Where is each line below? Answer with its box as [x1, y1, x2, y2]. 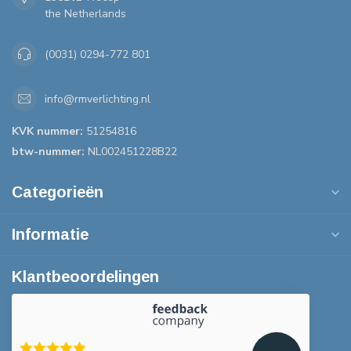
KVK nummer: [12, 124, 83, 139]
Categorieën [12, 183, 103, 201]
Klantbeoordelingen [12, 268, 159, 286]
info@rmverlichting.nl [45, 91, 150, 107]
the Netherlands [45, 6, 126, 22]
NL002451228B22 [85, 144, 177, 160]
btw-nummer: [12, 144, 85, 160]
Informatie [12, 226, 89, 244]
